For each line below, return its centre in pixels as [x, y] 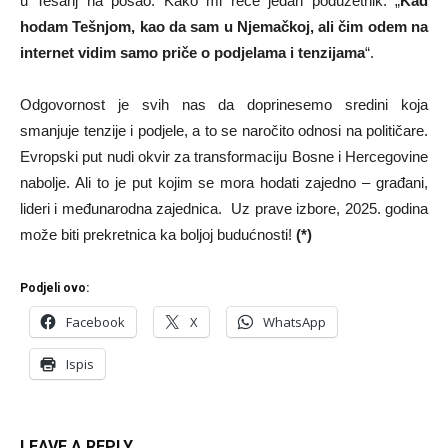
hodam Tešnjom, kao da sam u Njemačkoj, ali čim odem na [224, 26]
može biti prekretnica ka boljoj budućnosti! [158, 234]
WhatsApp [294, 321]
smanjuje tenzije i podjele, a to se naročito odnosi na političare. [224, 130]
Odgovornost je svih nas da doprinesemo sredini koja [224, 104]
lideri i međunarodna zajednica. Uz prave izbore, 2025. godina [224, 208]
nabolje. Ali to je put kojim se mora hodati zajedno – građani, [224, 182]
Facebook [95, 321]
